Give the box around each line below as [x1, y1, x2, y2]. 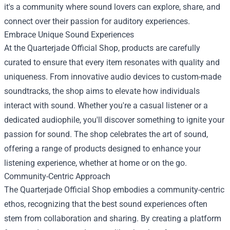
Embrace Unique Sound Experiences [4, 30, 134, 40]
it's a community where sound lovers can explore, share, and [4, 2, 220, 12]
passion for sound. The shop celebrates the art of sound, [4, 129, 208, 139]
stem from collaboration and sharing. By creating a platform [4, 214, 221, 223]
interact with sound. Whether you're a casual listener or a [4, 101, 208, 110]
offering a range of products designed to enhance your [4, 144, 201, 154]
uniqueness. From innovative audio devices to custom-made [4, 72, 221, 82]
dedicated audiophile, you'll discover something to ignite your [4, 115, 224, 125]
